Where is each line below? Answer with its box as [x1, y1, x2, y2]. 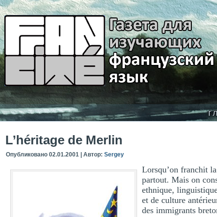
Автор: [83, 151, 103, 158]
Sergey [104, 151, 124, 158]
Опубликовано [6, 151, 47, 158]
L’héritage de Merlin [5, 133, 123, 147]
